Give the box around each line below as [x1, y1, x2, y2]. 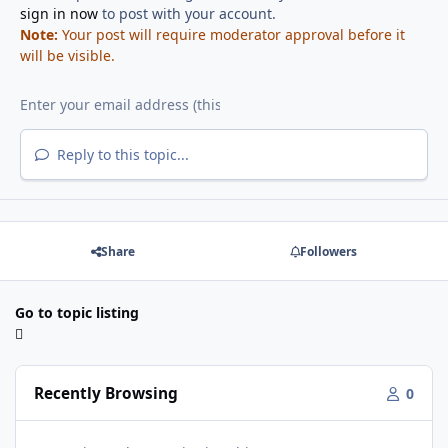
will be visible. [19, 45, 115, 65]
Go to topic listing [15, 303, 139, 323]
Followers [299, 242, 357, 260]
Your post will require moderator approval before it [57, 24, 405, 44]
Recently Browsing [34, 382, 179, 404]
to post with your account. [97, 3, 276, 23]
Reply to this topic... [52, 144, 189, 164]
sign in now [19, 3, 98, 23]
